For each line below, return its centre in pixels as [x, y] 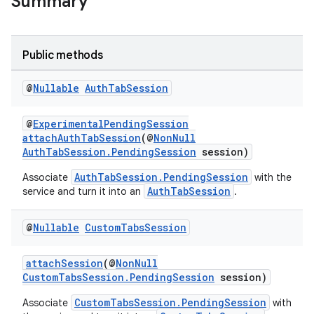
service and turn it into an [83, 191]
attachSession [64, 263]
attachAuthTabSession [82, 138]
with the [272, 177]
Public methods [63, 55]
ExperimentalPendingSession [111, 124]
